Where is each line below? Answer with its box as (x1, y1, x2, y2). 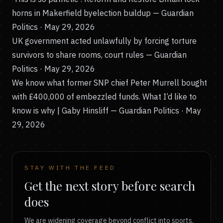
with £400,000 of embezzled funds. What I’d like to (12, 92, 197, 102)
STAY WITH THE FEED (24, 164, 116, 171)
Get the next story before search (24, 178, 195, 194)
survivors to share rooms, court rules (12, 50, 144, 60)
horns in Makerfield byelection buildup (12, 8, 151, 18)
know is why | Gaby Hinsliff (12, 106, 109, 115)
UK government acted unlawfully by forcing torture (12, 36, 197, 46)
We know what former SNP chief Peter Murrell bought (12, 78, 207, 88)
